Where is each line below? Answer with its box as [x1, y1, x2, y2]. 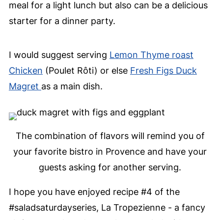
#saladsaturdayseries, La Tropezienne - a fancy [8, 202, 205, 213]
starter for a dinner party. [8, 16, 115, 27]
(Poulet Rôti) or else [42, 65, 130, 76]
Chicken [8, 65, 43, 76]
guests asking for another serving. [39, 162, 181, 173]
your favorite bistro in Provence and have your [13, 146, 207, 157]
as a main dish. [41, 81, 103, 92]
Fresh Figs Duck [130, 65, 197, 76]
